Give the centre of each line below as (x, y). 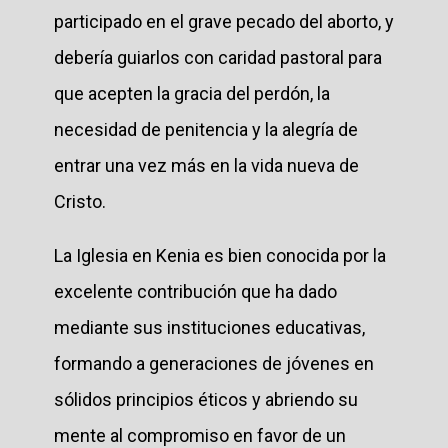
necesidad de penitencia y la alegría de (206, 129)
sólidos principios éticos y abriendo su (206, 399)
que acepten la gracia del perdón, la (192, 93)
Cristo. (80, 201)
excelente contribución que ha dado (195, 291)
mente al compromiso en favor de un (200, 435)
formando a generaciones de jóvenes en (214, 363)
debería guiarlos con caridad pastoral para (218, 57)
